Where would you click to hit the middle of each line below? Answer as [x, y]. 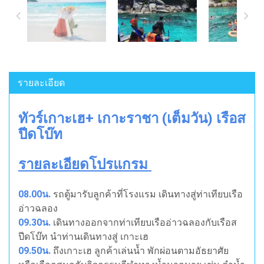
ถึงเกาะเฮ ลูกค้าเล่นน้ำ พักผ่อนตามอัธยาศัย [140, 251]
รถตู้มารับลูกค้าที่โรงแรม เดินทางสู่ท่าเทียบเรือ [147, 194]
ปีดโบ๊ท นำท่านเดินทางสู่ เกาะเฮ [83, 237]
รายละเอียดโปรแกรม [85, 165]
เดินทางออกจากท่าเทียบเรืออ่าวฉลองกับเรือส [144, 223]
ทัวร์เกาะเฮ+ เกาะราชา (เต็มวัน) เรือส [132, 119]
